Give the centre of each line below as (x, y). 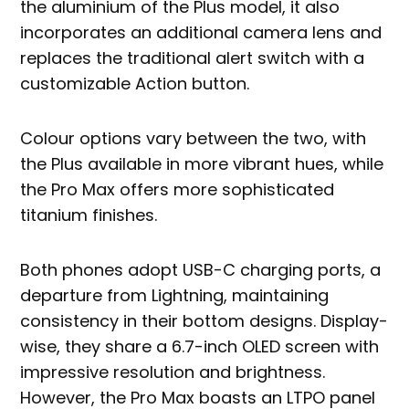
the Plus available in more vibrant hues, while (202, 164)
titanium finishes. (89, 215)
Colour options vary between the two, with (194, 139)
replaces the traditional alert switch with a (193, 58)
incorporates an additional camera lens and (201, 33)
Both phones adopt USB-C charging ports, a (201, 270)
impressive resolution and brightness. (173, 372)
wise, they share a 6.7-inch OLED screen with (200, 347)
